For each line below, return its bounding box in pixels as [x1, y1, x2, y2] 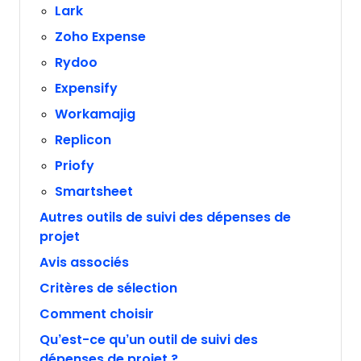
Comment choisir [39, 307, 154, 321]
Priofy [55, 159, 95, 172]
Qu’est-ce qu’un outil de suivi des [39, 333, 258, 346]
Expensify [55, 81, 118, 95]
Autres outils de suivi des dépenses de [39, 210, 291, 224]
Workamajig [55, 107, 136, 121]
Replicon [55, 133, 112, 147]
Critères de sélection [39, 281, 177, 295]
